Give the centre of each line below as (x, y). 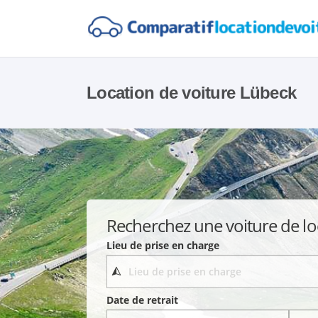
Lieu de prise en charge (163, 245)
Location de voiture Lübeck (192, 93)
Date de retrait (143, 300)
